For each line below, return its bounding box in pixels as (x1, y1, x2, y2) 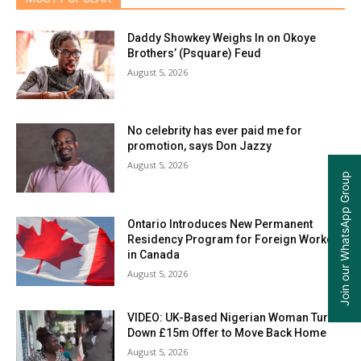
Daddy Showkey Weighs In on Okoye (127, 31, 317, 44)
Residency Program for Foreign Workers (127, 232, 345, 246)
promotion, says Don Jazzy (127, 139, 272, 153)
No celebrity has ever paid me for (127, 124, 303, 138)
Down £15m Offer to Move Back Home (127, 326, 327, 339)
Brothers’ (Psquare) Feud (127, 46, 262, 60)
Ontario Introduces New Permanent (127, 217, 313, 230)
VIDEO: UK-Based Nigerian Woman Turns (127, 310, 342, 324)
